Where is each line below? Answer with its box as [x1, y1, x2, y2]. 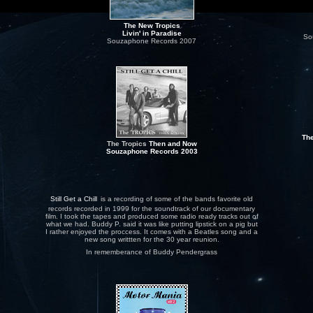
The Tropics [106, 140, 147, 147]
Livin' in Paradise [122, 29, 182, 37]
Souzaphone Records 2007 [107, 37, 196, 45]
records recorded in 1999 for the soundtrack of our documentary [48, 205, 255, 212]
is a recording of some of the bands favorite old [101, 195, 253, 203]
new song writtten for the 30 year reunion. [84, 235, 219, 243]
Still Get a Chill [50, 195, 97, 203]
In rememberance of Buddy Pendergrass [86, 248, 217, 256]
